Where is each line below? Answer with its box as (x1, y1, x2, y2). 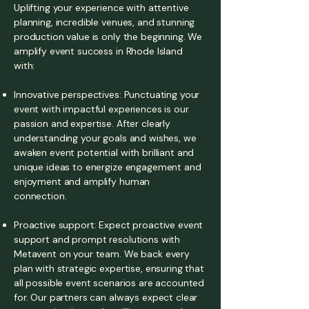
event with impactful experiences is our (14, 103, 189, 115)
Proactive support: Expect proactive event (14, 219, 203, 231)
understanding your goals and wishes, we (14, 132, 197, 144)
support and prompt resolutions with (14, 233, 181, 246)
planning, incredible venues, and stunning (14, 16, 195, 28)
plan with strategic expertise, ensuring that (14, 262, 204, 275)
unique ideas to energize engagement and (14, 161, 201, 173)
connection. (14, 190, 70, 202)
